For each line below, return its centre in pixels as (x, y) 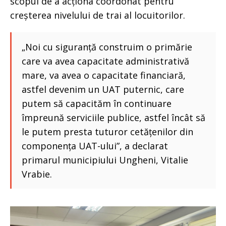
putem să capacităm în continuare (97, 103)
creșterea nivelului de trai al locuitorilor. (99, 15)
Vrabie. (37, 174)
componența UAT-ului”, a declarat (95, 146)
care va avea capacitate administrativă (105, 61)
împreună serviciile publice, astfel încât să (114, 118)
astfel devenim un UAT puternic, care (103, 89)
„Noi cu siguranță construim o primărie (107, 47)
